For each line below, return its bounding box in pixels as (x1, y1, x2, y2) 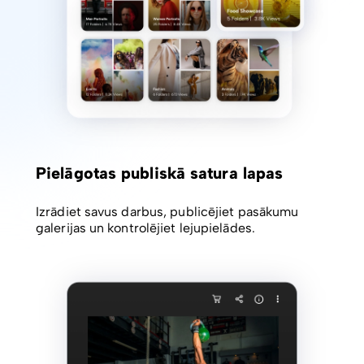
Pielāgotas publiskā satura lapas (36, 163, 284, 184)
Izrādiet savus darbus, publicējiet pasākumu (36, 204, 299, 220)
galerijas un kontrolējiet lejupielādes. (36, 220, 255, 236)
